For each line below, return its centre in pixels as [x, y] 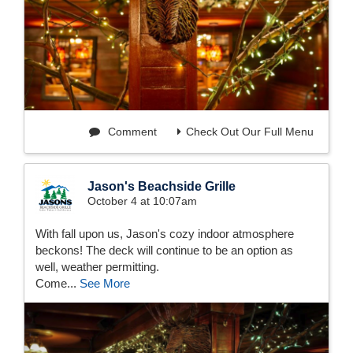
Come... [58, 284]
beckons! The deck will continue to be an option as [164, 251]
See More [105, 284]
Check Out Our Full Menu [250, 132]
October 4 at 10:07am [142, 201]
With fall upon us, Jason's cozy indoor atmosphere [165, 234]
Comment [131, 132]
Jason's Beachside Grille [162, 187]
